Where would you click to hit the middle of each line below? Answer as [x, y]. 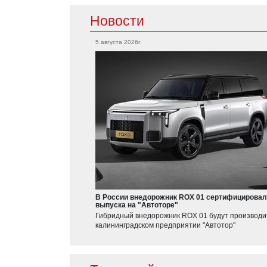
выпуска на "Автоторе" [137, 205]
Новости [117, 21]
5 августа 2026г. [119, 42]
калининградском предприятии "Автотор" [165, 225]
